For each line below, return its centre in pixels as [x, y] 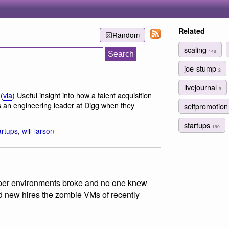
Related [192, 31]
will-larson [38, 131]
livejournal [201, 87]
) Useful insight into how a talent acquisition [82, 95]
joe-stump [201, 68]
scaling [196, 49]
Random [126, 35]
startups [198, 125]
